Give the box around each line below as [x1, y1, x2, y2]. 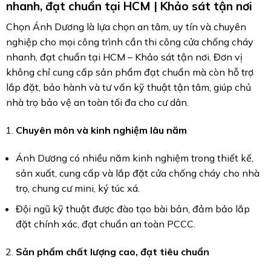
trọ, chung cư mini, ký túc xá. [15, 181, 140, 194]
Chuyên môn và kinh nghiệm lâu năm [15, 123, 187, 136]
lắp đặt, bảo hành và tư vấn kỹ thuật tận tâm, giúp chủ [5, 81, 251, 94]
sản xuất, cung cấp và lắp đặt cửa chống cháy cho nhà [15, 166, 260, 179]
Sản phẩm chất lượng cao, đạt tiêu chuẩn [15, 246, 209, 258]
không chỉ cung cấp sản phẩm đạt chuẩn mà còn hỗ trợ [5, 66, 253, 79]
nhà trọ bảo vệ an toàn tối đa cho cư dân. [5, 96, 189, 109]
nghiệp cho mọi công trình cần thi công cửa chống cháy [5, 36, 253, 48]
